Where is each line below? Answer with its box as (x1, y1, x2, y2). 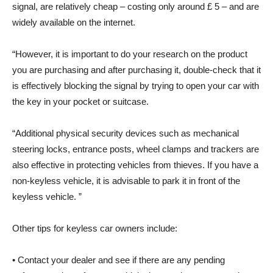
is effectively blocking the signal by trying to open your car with (12, 80, 259, 91)
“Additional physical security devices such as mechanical (12, 128, 239, 139)
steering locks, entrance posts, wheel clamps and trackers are (12, 144, 259, 155)
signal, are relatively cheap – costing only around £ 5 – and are (12, 1, 259, 12)
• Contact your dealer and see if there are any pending (12, 255, 225, 266)
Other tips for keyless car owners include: (12, 223, 177, 234)
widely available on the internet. (12, 17, 135, 28)
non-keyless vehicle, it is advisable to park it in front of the (12, 175, 240, 186)
